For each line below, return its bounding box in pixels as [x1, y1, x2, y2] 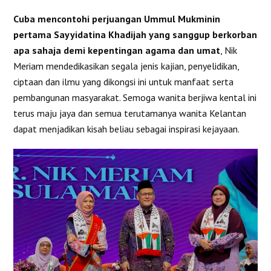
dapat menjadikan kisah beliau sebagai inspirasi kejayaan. [13, 122, 240, 135]
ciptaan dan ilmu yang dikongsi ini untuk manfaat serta [13, 75, 234, 88]
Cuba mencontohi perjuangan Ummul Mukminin [13, 12, 221, 25]
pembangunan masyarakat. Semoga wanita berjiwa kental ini [13, 91, 257, 103]
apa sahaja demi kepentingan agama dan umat [13, 44, 221, 56]
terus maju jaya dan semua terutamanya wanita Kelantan [13, 106, 247, 119]
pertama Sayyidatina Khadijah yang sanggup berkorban [13, 28, 258, 41]
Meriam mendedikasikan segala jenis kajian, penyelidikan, [13, 59, 240, 72]
